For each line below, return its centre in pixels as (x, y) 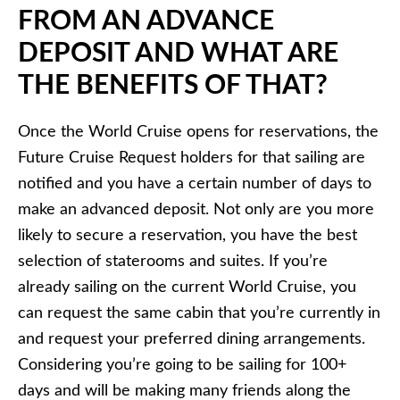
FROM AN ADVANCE (146, 21)
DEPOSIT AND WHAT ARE (178, 53)
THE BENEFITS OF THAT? (173, 85)
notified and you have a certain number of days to (195, 183)
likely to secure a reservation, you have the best (187, 235)
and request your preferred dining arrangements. (192, 339)
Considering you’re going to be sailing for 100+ (182, 365)
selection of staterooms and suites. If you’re (173, 261)
